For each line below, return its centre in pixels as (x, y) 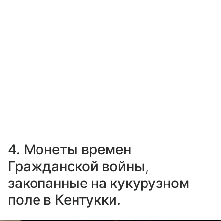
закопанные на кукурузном (99, 183)
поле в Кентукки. (64, 200)
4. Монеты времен (70, 150)
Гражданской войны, (78, 166)
